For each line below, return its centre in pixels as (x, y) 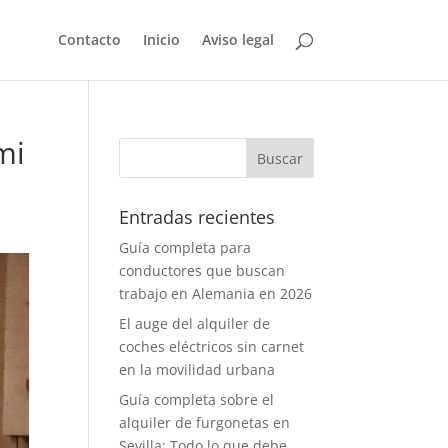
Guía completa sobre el (197, 399)
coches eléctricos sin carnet (212, 346)
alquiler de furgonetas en (205, 422)
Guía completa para (185, 247)
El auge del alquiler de (195, 323)
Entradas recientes (197, 217)
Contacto (89, 39)
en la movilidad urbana (197, 369)
